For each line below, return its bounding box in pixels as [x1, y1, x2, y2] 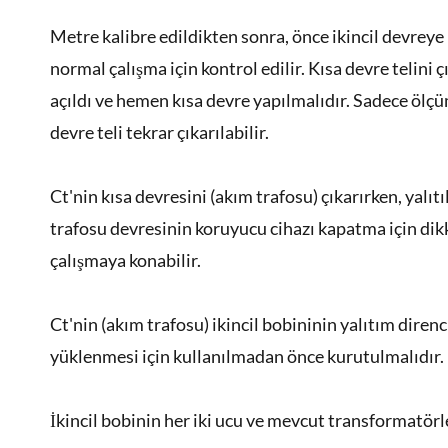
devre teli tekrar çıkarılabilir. [50, 121, 269, 143]
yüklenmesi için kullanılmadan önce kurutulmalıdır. [50, 345, 444, 367]
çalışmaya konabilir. [50, 249, 201, 271]
